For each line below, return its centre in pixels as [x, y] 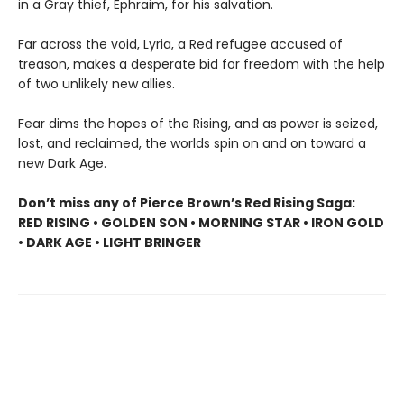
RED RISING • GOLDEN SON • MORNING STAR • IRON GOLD [201, 222]
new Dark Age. [62, 163]
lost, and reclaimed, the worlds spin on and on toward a [192, 143]
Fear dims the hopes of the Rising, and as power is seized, [198, 123]
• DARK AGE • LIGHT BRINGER [110, 242]
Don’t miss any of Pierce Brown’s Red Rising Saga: [187, 202]
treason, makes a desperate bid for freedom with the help [202, 64]
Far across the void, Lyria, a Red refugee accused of [180, 44]
